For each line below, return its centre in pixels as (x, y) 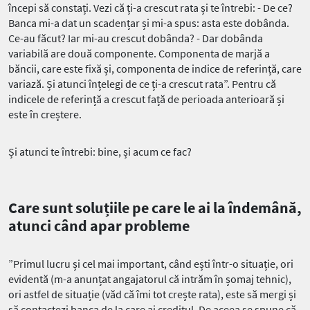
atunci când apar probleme (99, 226)
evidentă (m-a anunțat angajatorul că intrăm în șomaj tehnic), (150, 279)
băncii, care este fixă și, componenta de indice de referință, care (155, 68)
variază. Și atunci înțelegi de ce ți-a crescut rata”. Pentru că (142, 83)
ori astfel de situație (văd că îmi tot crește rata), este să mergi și (152, 294)
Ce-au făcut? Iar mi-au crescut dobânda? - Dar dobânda (136, 38)
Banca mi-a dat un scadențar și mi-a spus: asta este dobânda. (149, 22)
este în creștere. (45, 114)
